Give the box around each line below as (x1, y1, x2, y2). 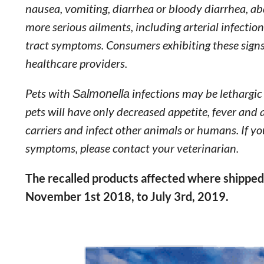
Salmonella (72, 86, 130, 100)
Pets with (25, 86, 72, 100)
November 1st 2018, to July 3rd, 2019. (25, 189, 229, 203)
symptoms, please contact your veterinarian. (25, 141, 239, 155)
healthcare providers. (25, 56, 127, 70)
